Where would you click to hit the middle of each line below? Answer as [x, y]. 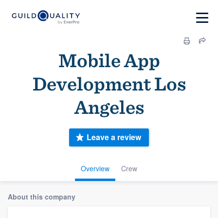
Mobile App [109, 60]
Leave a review [114, 137]
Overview [95, 168]
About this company [42, 196]
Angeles [109, 107]
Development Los [109, 84]
